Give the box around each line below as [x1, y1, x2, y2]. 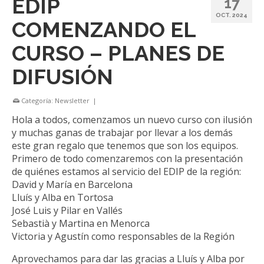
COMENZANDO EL [12, 17, 196, 42]
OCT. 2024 [216, 12, 247, 19]
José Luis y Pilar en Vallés [12, 204, 123, 217]
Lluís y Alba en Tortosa [12, 191, 113, 204]
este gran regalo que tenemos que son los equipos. [12, 139, 238, 153]
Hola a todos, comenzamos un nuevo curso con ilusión [12, 113, 252, 127]
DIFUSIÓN [12, 64, 113, 90]
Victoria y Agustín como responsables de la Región [12, 230, 235, 243]
